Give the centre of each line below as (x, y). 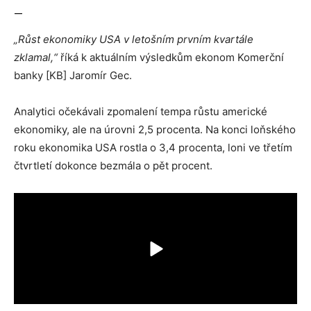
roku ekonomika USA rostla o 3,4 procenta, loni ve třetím (153, 148)
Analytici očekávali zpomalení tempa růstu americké (141, 111)
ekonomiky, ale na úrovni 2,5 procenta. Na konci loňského (155, 129)
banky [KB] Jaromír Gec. (73, 75)
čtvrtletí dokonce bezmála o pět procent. (113, 166)
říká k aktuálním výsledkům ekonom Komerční (171, 57)
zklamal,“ (36, 57)
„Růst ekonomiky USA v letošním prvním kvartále (134, 39)
